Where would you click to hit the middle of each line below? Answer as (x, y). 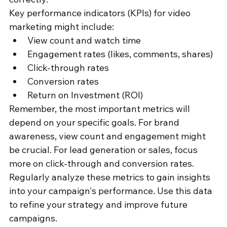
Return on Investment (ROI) (85, 95)
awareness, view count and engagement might (108, 136)
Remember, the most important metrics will (101, 109)
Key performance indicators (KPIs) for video (101, 13)
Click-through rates (68, 68)
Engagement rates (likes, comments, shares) (120, 54)
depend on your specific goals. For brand (95, 123)
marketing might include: (62, 27)
